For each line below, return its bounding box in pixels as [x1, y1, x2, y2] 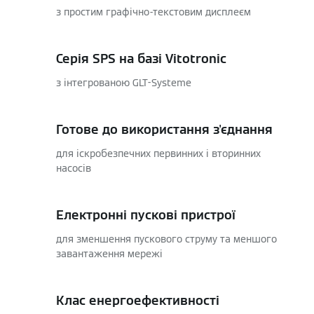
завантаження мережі [56, 247, 163, 260]
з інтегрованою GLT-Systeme [56, 76, 191, 89]
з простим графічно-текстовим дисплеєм [56, 6, 251, 18]
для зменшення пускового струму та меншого [56, 233, 277, 245]
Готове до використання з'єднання [56, 121, 273, 137]
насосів [56, 162, 91, 175]
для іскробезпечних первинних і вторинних [56, 147, 261, 160]
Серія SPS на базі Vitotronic [56, 50, 226, 67]
